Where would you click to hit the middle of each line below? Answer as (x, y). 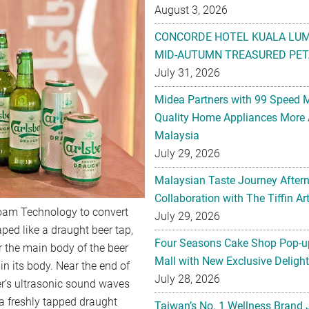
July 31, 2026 (187, 73)
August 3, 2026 (191, 10)
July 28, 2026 (187, 279)
